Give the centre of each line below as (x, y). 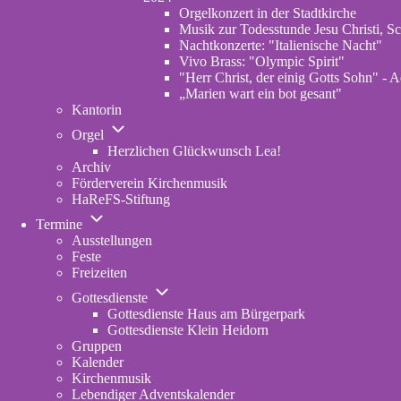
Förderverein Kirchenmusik (149, 183)
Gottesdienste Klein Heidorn (188, 330)
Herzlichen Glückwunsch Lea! (194, 151)
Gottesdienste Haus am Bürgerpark (206, 314)
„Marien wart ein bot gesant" (260, 94)
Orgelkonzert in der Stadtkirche (268, 13)
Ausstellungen (112, 240)
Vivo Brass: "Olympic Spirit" (262, 61)
